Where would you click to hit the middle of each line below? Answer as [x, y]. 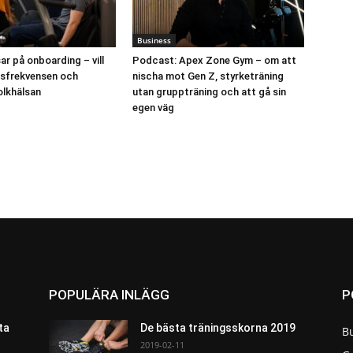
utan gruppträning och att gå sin [209, 92]
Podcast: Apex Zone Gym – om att [214, 60]
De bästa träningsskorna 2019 [218, 328]
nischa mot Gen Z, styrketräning [208, 76]
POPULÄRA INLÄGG [109, 295]
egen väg [153, 108]
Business [154, 40]
